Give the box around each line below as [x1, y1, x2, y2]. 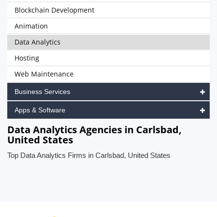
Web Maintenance [15, 69, 74, 78]
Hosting [15, 53, 39, 62]
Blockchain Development [15, 5, 94, 15]
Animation [15, 21, 48, 31]
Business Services [15, 88, 70, 95]
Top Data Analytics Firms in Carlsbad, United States [7, 151, 170, 159]
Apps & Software [15, 106, 65, 114]
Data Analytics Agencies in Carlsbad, [7, 123, 182, 136]
